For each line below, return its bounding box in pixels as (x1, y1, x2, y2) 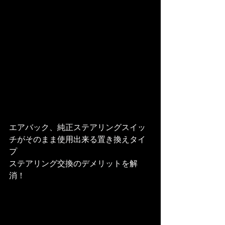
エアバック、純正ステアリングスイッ (9, 123, 146, 133)
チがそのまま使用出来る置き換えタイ (9, 135, 146, 145)
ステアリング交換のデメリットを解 (9, 159, 138, 169)
